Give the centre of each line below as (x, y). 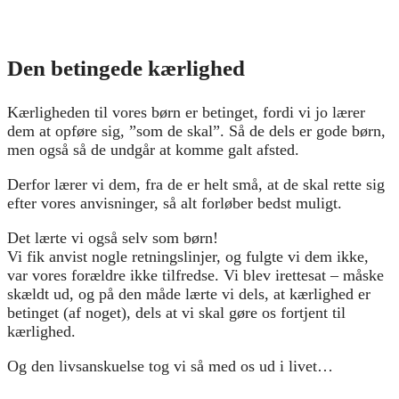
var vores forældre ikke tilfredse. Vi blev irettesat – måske (195, 275)
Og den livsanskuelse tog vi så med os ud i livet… (170, 366)
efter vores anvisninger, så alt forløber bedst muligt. (175, 203)
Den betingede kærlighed (126, 68)
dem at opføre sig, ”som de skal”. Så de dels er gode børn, (196, 130)
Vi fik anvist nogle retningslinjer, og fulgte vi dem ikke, (188, 256)
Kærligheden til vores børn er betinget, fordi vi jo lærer (186, 112)
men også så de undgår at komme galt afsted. (153, 149)
